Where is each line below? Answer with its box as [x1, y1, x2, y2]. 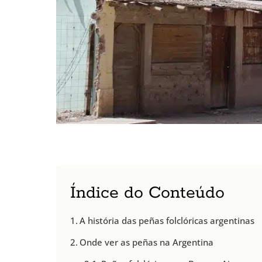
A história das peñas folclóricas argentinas [80, 214, 255, 226]
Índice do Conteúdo [70, 182, 225, 204]
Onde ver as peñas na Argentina [80, 236, 214, 248]
